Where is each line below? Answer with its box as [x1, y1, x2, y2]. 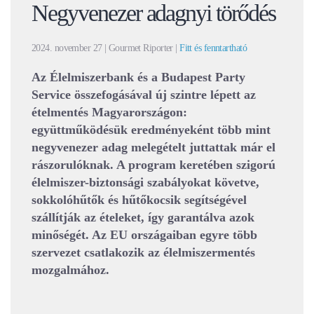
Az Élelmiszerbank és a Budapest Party [32, 69, 245, 84]
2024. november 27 [32, 42, 102, 53]
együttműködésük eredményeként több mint [32, 122, 271, 137]
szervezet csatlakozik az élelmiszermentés [32, 245, 255, 259]
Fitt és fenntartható [179, 42, 247, 53]
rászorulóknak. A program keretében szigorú [32, 157, 275, 172]
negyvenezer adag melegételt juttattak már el [32, 139, 275, 154]
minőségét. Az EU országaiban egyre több [32, 227, 257, 242]
